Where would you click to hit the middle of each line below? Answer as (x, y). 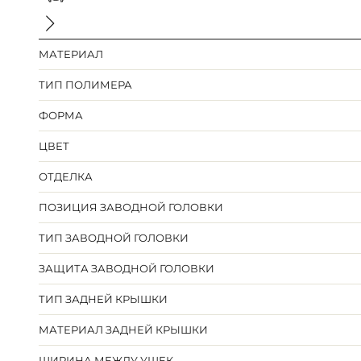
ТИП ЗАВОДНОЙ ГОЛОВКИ (114, 238)
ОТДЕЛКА (66, 177)
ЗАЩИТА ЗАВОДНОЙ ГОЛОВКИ (127, 269)
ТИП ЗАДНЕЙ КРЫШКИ (104, 299)
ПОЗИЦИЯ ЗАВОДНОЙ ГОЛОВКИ (131, 207)
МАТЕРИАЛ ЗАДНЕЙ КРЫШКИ (124, 330)
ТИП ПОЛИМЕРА (86, 85)
